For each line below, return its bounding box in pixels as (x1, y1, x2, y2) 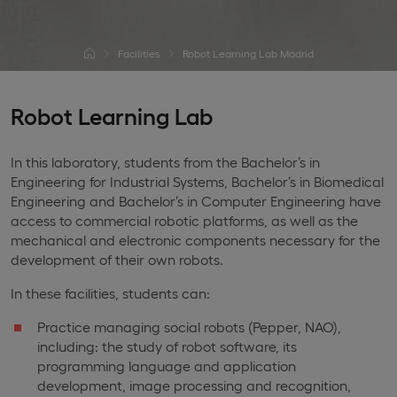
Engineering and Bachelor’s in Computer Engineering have (11, 192, 381, 209)
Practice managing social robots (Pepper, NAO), (37, 318, 341, 335)
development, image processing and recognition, (37, 377, 351, 393)
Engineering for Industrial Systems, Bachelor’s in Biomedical (11, 173, 384, 190)
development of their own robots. (11, 251, 223, 268)
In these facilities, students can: (11, 284, 210, 301)
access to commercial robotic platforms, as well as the (11, 212, 358, 229)
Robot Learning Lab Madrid (182, 47, 314, 59)
